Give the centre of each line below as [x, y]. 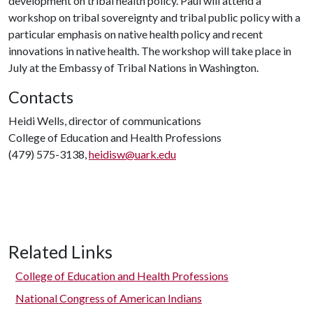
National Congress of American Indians [109, 298]
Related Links [60, 252]
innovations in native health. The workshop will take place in [150, 51]
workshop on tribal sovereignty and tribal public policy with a [154, 17]
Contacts [41, 97]
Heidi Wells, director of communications [105, 121]
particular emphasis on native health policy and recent [136, 34]
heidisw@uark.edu [132, 154]
